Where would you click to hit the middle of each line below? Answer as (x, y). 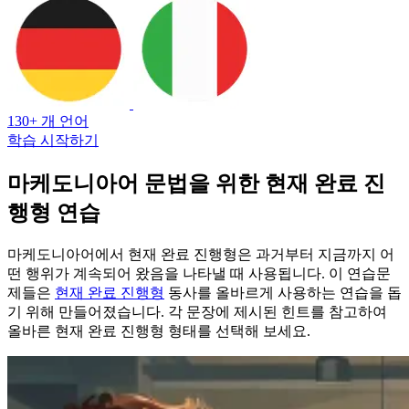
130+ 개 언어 (48, 121)
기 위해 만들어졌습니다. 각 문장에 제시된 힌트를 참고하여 (197, 311)
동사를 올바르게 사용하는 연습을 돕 (283, 292)
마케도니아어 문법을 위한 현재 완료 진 (196, 183)
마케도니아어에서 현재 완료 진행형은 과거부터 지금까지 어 (201, 254)
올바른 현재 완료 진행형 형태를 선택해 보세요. (159, 330)
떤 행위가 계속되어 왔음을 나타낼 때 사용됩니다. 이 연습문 (199, 273)
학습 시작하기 (53, 140)
